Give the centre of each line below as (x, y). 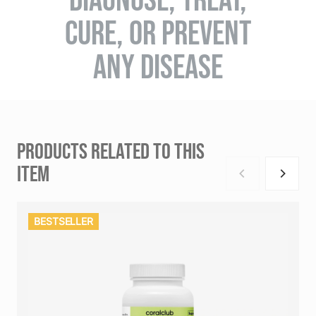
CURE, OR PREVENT (158, 32)
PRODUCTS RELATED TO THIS (111, 150)
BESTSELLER (64, 221)
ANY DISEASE (158, 66)
